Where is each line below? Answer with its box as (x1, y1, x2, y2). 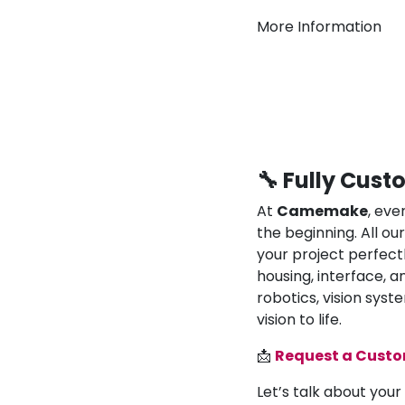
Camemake (277, 200, 368, 221)
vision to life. (257, 308, 342, 330)
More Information (257, 15, 381, 37)
